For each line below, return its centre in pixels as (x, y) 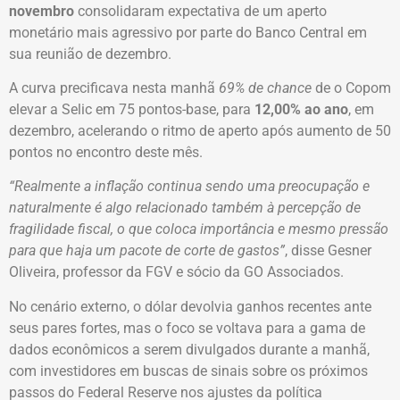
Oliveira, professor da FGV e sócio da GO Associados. (176, 272)
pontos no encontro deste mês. (106, 153)
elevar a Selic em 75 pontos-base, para (130, 110)
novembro (42, 11)
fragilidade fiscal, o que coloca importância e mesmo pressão (199, 229)
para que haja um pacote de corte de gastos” (147, 251)
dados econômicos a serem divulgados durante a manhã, (189, 349)
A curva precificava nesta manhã (114, 88)
